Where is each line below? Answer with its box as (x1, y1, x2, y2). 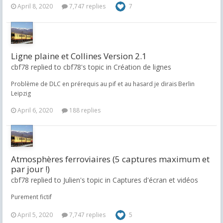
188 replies (68, 106, 101, 114)
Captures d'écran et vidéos (112, 175, 198, 185)
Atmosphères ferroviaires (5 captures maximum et (11, 153, 210, 165)
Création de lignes (113, 62, 171, 72)
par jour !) (11, 163, 50, 175)
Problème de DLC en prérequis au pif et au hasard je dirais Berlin (11, 80, 195, 88)
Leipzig (11, 89, 31, 98)
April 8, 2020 (17, 2, 53, 10)
